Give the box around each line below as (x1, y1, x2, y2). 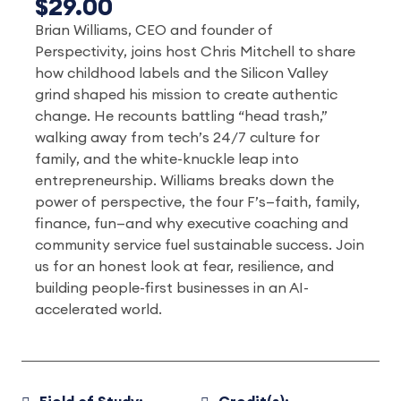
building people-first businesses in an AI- (35, 281, 309, 295)
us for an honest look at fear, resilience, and (35, 260, 334, 274)
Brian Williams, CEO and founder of (35, 23, 273, 38)
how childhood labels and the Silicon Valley (35, 66, 328, 81)
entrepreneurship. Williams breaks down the (35, 174, 334, 188)
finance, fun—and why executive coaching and (35, 217, 348, 231)
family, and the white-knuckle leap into (35, 152, 299, 166)
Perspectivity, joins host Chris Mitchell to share (35, 45, 355, 59)
